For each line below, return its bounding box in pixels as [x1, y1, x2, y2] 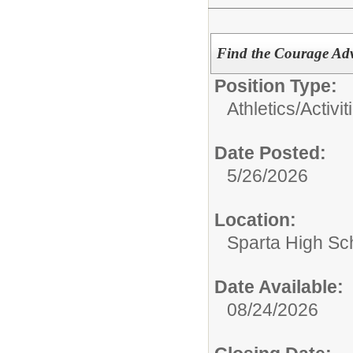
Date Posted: [214, 142, 326, 163]
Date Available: [214, 276, 344, 297]
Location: [214, 209, 296, 230]
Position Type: [214, 75, 337, 96]
